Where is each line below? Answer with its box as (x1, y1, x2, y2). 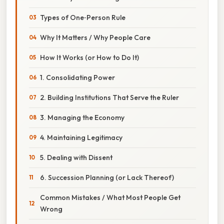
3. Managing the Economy (40, 112, 124, 122)
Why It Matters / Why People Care (40, 32, 150, 42)
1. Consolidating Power (40, 72, 115, 82)
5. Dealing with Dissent (40, 152, 112, 162)
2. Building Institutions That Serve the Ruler (40, 92, 179, 102)
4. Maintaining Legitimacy (40, 132, 122, 142)
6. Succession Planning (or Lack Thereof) (40, 172, 174, 182)
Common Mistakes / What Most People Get (40, 192, 180, 202)
